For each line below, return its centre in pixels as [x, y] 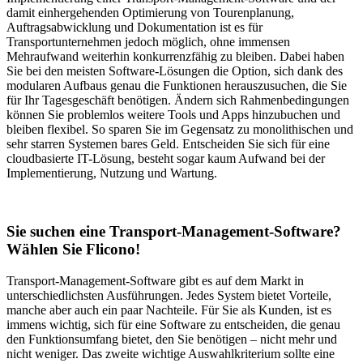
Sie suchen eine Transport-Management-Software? [174, 232]
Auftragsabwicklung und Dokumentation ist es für [135, 27]
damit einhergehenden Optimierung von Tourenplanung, [150, 12]
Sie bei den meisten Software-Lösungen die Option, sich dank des [175, 70]
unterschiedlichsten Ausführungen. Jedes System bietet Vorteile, [169, 296]
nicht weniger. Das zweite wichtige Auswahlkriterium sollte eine [171, 354]
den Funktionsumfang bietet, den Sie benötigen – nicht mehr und [172, 340]
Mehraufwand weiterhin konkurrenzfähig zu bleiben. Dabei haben [175, 56]
